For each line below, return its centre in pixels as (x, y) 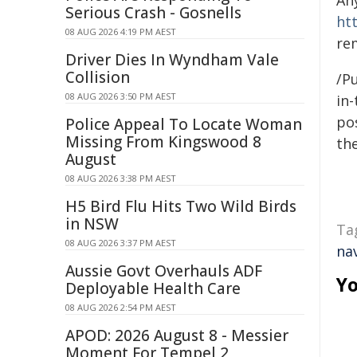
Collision (98, 77)
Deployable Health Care (153, 288)
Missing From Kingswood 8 (163, 142)
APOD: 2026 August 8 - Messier (177, 335)
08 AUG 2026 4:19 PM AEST (121, 31)
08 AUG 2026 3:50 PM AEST (121, 96)
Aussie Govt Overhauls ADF (164, 271)
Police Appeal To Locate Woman (184, 124)
